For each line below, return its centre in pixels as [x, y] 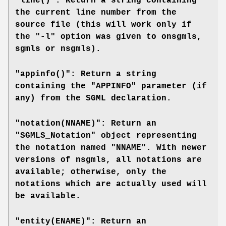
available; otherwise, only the [91, 172]
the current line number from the [96, 12]
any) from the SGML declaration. [93, 98]
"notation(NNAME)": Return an [86, 123]
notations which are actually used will [111, 184]
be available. [48, 196]
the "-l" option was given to [88, 37]
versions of [45, 160]
